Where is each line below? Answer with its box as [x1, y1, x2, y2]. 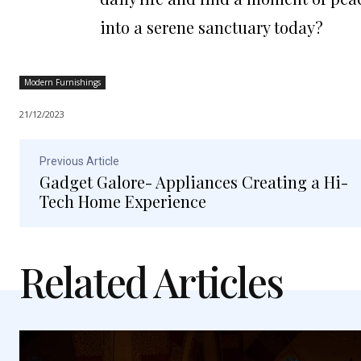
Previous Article [39, 155, 119, 168]
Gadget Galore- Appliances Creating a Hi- [39, 171, 348, 193]
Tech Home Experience [39, 190, 206, 213]
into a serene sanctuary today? [100, 16, 323, 39]
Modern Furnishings [24, 77, 101, 89]
